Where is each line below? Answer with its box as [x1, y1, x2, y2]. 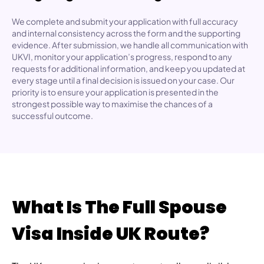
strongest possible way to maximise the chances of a [12, 98, 213, 109]
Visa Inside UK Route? [12, 222, 209, 247]
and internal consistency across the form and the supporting [12, 27, 240, 38]
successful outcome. [12, 110, 93, 121]
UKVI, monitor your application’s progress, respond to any [12, 51, 232, 62]
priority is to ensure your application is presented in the [12, 86, 219, 97]
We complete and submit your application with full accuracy [12, 15, 238, 27]
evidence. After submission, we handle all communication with [12, 39, 248, 50]
